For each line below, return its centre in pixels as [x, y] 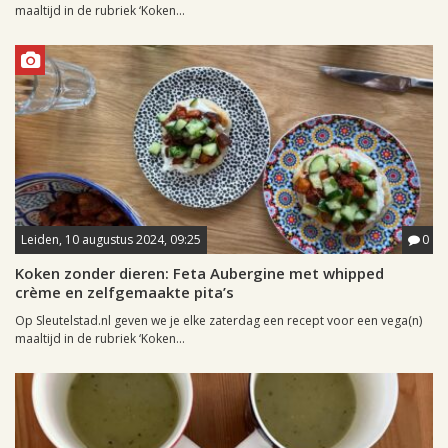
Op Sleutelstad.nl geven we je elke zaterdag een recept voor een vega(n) [218, 320]
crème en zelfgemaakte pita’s [124, 292]
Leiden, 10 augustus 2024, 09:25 [111, 239]
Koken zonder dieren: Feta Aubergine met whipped [199, 273]
